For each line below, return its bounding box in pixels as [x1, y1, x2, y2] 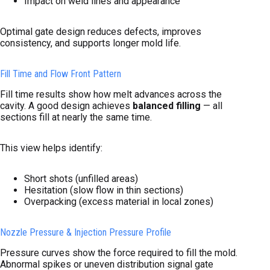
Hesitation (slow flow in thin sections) [24, 184, 183, 196]
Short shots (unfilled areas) [24, 173, 138, 185]
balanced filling [133, 100, 201, 112]
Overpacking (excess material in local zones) [24, 196, 213, 208]
